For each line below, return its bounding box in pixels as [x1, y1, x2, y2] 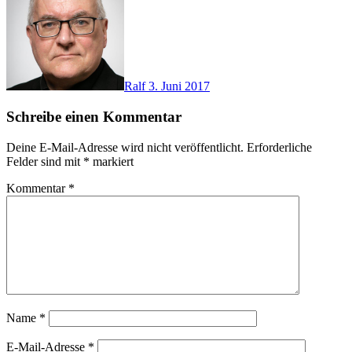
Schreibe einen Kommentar [6, 108, 181, 125]
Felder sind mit [6, 154, 83, 168]
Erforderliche [247, 140, 312, 154]
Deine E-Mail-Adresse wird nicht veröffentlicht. [6, 140, 244, 154]
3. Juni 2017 [148, 79, 210, 93]
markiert [90, 154, 134, 168]
